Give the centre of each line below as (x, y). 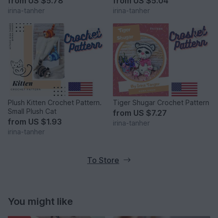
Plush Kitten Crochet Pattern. (55, 103)
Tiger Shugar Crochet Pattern (161, 103)
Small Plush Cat (32, 111)
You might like (40, 202)
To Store (103, 160)
